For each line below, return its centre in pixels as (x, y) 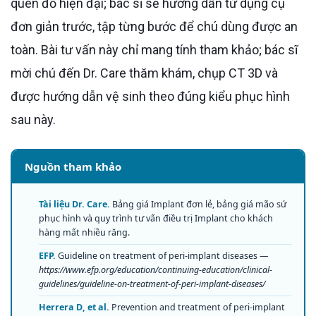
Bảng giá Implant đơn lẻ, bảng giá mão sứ (198, 204)
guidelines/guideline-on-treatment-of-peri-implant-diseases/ (152, 284)
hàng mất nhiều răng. (84, 232)
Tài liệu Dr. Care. (74, 204)
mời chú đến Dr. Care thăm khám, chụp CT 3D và (144, 73)
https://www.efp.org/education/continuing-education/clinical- (155, 269)
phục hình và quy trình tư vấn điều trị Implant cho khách (156, 218)
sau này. (33, 119)
